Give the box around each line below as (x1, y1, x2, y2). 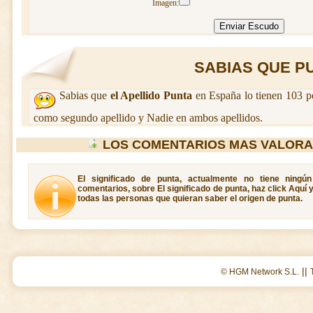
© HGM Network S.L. (221, 267, 299, 277)
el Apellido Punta (110, 89, 193, 101)
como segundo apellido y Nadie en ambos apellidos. (34, 112, 263, 124)
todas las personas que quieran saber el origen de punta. (78, 194, 303, 203)
